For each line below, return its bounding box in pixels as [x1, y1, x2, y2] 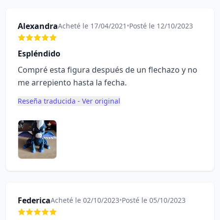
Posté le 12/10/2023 [129, 21, 193, 30]
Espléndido [18, 48, 60, 59]
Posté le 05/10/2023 [122, 195, 186, 205]
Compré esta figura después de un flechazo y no [18, 64, 197, 75]
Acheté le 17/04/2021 [58, 21, 127, 30]
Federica [18, 195, 51, 206]
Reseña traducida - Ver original [18, 96, 120, 106]
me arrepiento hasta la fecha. [18, 77, 127, 88]
